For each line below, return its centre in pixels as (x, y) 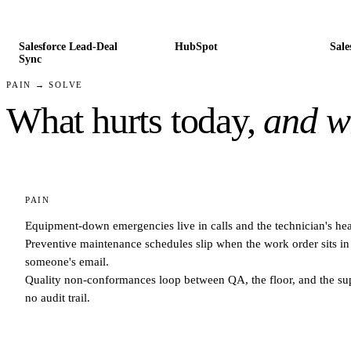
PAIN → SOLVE (45, 84)
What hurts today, (131, 120)
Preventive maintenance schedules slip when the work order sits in (187, 243)
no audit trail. (58, 297)
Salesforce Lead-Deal (68, 46)
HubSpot (196, 46)
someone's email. (67, 261)
